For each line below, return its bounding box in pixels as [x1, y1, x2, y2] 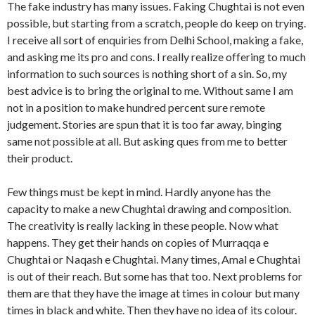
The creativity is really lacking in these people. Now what [7, 218, 278, 232]
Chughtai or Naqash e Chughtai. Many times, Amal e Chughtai [7, 252, 300, 266]
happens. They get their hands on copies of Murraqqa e [7, 235, 269, 249]
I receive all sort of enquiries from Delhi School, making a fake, [7, 32, 303, 46]
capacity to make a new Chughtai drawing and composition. [7, 201, 291, 215]
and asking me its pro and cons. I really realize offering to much [7, 49, 306, 63]
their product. [7, 150, 72, 165]
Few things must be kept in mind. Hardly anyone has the [7, 184, 271, 198]
